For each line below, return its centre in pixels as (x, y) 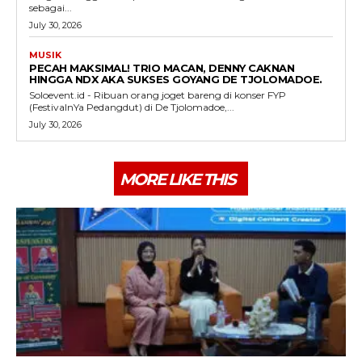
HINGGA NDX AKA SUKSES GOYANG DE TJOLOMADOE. (176, 80)
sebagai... (51, 8)
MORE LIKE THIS (177, 180)
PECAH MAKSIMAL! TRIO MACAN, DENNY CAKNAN (162, 68)
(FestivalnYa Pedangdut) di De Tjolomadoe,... (132, 107)
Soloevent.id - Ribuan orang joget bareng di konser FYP (158, 95)
